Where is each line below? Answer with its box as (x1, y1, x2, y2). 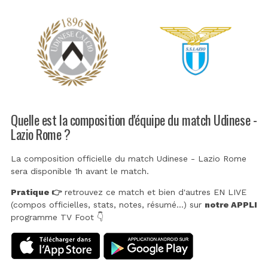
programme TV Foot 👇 (11, 212, 103, 223)
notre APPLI (205, 200, 257, 210)
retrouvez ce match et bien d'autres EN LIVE (62, 187, 246, 197)
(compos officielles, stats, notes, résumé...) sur (11, 200, 205, 210)
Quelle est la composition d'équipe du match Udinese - (11, 109, 257, 129)
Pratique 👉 (11, 187, 62, 197)
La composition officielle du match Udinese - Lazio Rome (11, 154, 246, 164)
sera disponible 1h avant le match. (11, 166, 149, 176)
